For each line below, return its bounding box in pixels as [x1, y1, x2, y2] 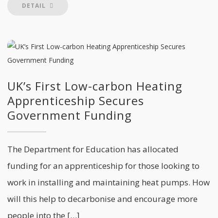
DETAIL [22, 1, 48, 10]
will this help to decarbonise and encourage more [7, 193, 198, 204]
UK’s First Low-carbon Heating [7, 78, 182, 94]
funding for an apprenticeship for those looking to [7, 160, 200, 171]
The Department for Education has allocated [7, 144, 179, 155]
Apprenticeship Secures [7, 92, 144, 109]
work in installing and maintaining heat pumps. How [7, 177, 210, 188]
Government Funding [7, 107, 132, 123]
